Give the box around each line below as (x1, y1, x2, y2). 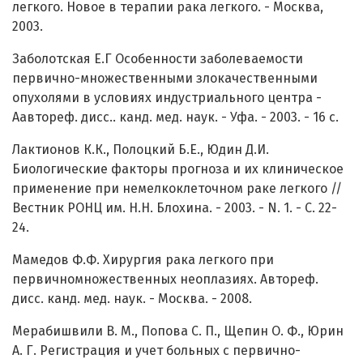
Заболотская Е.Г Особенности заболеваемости (12, 51, 303, 67)
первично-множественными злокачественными (12, 70, 318, 87)
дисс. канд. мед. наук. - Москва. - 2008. (12, 291, 252, 307)
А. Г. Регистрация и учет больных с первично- (12, 343, 301, 359)
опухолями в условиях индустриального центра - (12, 90, 322, 106)
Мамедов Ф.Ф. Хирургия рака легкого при (12, 252, 274, 268)
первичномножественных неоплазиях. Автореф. (12, 271, 318, 288)
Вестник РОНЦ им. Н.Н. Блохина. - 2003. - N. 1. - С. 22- (12, 200, 337, 216)
